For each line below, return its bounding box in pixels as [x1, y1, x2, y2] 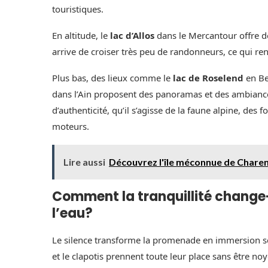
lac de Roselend [173, 71, 243, 84]
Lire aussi [63, 156, 105, 167]
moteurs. [52, 120, 89, 132]
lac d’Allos [110, 29, 154, 41]
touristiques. [52, 2, 103, 15]
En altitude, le [52, 29, 110, 41]
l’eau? [52, 203, 93, 223]
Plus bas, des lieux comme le [52, 71, 173, 84]
